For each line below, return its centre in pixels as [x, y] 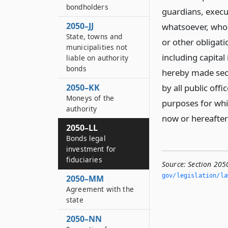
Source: [174, 164]
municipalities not [97, 47]
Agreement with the [100, 189]
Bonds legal [86, 138]
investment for [91, 149]
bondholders [87, 7]
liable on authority [97, 58]
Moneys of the [90, 98]
